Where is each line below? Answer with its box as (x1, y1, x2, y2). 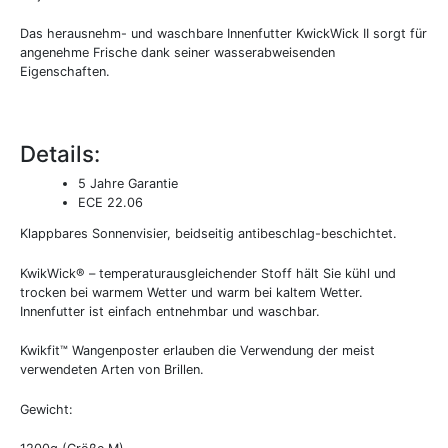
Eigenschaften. (20, 64, 110, 80)
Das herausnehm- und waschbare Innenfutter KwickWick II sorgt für (20, 26, 427, 42)
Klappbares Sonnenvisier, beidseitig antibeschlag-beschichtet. (20, 226, 397, 242)
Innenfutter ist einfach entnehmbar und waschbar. (20, 303, 320, 319)
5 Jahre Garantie (78, 175, 179, 191)
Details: (20, 140, 100, 168)
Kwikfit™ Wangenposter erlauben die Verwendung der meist (20, 343, 375, 359)
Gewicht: (20, 401, 73, 417)
